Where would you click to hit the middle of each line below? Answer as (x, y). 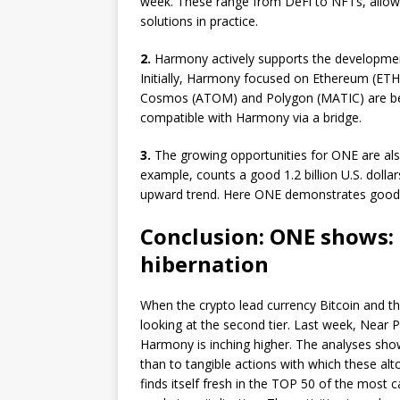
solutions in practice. (199, 21)
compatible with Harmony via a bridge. (251, 118)
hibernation (204, 264)
